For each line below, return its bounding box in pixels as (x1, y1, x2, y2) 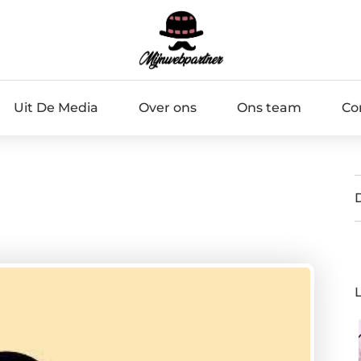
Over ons (138, 99, 197, 115)
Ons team (236, 99, 301, 115)
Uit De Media (13, 99, 98, 115)
